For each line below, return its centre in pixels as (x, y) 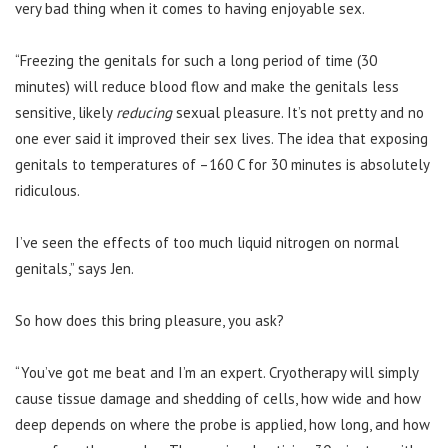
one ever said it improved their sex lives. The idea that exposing (221, 139)
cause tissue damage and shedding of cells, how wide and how (218, 399)
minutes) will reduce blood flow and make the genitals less (207, 87)
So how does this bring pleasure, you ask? (149, 321)
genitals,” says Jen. (74, 269)
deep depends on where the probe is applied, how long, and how (222, 425)
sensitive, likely (65, 113)
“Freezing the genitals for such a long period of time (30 (196, 61)
